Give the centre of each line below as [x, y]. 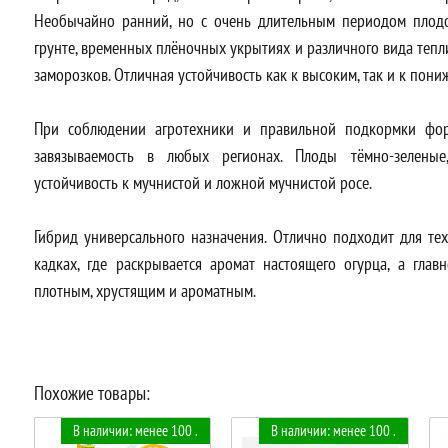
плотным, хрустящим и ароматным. [145, 290]
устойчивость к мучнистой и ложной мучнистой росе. [203, 182]
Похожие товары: [92, 392]
